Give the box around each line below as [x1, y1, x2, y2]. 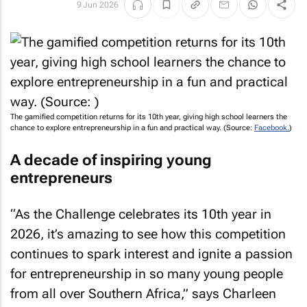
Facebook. [254, 123, 289, 132]
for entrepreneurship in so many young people [10, 266, 283, 282]
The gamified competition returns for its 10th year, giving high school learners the [10, 112, 287, 121]
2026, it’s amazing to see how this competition [10, 226, 286, 242]
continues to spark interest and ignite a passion [10, 246, 293, 262]
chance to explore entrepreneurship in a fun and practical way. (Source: [10, 123, 254, 132]
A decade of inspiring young [10, 151, 212, 169]
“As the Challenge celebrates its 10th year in [10, 206, 271, 222]
